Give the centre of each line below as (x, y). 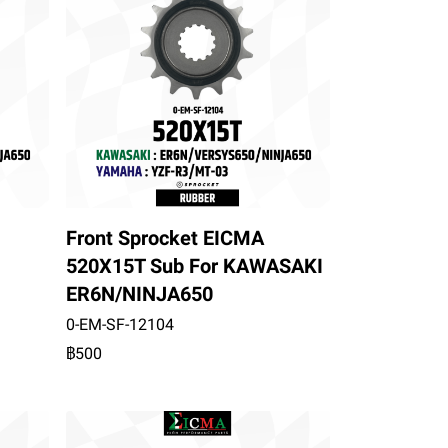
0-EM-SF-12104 (119, 324)
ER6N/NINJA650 (139, 294)
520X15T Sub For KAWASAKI (194, 266)
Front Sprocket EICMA (164, 238)
